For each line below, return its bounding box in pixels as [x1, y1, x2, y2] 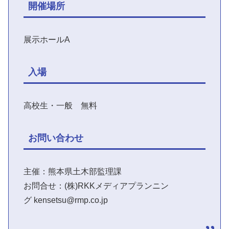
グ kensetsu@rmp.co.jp [23, 196, 108, 205]
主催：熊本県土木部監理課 [23, 167, 122, 176]
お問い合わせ [28, 133, 83, 143]
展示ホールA [23, 35, 70, 44]
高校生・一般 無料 [23, 101, 97, 110]
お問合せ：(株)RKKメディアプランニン [23, 181, 169, 191]
